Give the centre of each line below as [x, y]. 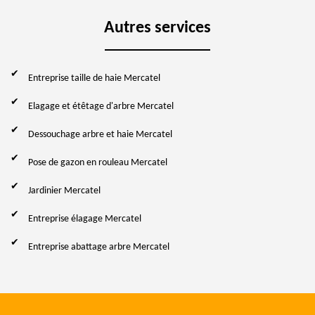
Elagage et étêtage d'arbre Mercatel [101, 106]
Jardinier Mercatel [64, 191]
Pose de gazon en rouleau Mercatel [98, 162]
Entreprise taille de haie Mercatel [94, 78]
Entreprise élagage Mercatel [85, 219]
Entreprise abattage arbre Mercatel [99, 247]
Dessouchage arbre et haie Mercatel [100, 134]
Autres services [157, 28]
